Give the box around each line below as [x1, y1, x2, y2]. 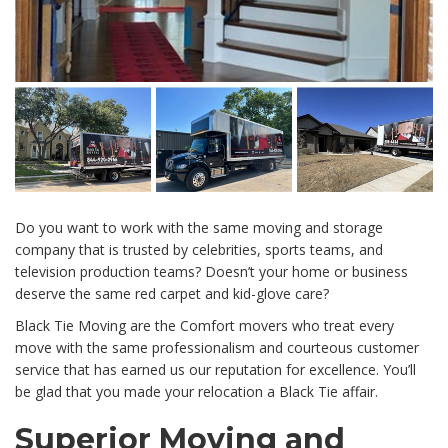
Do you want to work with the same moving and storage [15, 218, 383, 238]
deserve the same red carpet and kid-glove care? [15, 284, 329, 304]
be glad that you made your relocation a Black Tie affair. [15, 382, 378, 402]
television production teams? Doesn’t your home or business [15, 262, 408, 282]
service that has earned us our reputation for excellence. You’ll [15, 360, 416, 380]
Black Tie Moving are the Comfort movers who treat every [15, 316, 394, 336]
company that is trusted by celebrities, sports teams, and [15, 240, 383, 260]
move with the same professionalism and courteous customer [15, 338, 419, 358]
